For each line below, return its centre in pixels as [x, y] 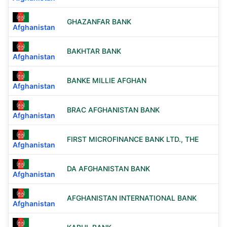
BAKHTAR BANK [94, 51]
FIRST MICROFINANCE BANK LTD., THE [133, 139]
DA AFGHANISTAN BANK [108, 168]
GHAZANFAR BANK [99, 22]
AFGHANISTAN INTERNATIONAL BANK [132, 198]
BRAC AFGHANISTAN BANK [113, 110]
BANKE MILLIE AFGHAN [107, 80]
